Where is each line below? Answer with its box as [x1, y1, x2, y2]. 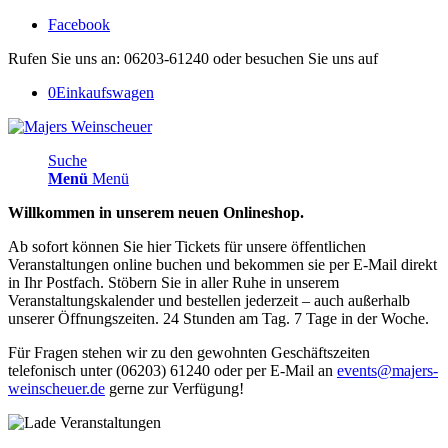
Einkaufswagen [56, 84, 154, 101]
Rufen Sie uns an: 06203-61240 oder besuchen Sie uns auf [8, 50, 378, 67]
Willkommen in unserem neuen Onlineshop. [8, 204, 304, 221]
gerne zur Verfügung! [105, 380, 244, 397]
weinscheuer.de [8, 380, 105, 397]
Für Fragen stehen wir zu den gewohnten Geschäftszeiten [8, 344, 370, 361]
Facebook [48, 16, 110, 33]
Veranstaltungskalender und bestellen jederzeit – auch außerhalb [8, 292, 410, 309]
